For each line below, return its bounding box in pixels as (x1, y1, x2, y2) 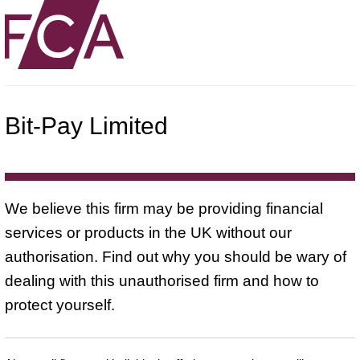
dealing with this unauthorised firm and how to (5, 272, 319, 289)
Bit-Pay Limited (5, 112, 168, 139)
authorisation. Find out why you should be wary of (5, 247, 346, 265)
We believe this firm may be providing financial (5, 199, 323, 217)
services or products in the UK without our (5, 223, 292, 241)
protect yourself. (5, 296, 115, 313)
